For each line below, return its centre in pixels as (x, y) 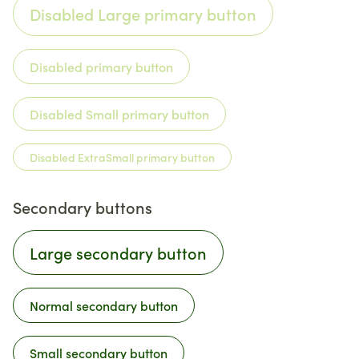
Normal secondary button (104, 305)
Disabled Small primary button (119, 114)
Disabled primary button (101, 67)
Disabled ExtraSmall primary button (122, 157)
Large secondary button (118, 252)
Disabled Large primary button (143, 14)
